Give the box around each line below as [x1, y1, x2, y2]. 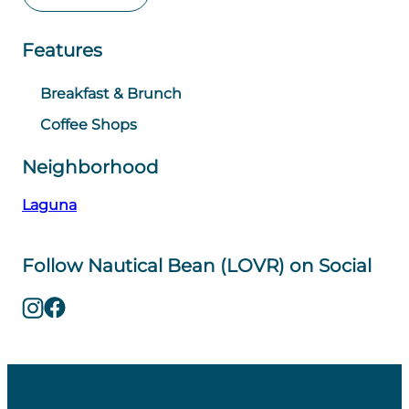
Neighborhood [22, 156, 159, 178]
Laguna [22, 196, 77, 214]
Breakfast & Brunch [40, 85, 182, 102]
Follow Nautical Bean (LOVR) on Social [22, 255, 372, 277]
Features [22, 39, 102, 61]
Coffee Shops [40, 116, 137, 133]
